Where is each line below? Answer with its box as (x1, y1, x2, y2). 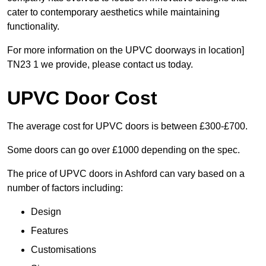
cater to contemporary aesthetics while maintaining (7, 7, 220, 18)
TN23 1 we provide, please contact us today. (7, 59, 193, 70)
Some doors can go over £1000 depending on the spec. (7, 145, 240, 156)
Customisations (31, 245, 96, 255)
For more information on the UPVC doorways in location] (7, 45, 244, 56)
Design (31, 207, 61, 217)
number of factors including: (7, 183, 123, 194)
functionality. (7, 21, 62, 32)
